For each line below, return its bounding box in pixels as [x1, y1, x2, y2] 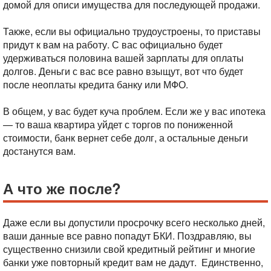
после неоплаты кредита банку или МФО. [3, 77, 188, 91]
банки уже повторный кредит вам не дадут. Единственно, [3, 255, 263, 269]
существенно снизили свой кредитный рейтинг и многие [3, 242, 255, 256]
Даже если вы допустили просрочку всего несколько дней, [3, 215, 265, 229]
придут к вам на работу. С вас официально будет [3, 38, 223, 51]
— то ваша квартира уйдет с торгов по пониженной [3, 117, 233, 131]
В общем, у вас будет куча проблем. [3, 104, 163, 118]
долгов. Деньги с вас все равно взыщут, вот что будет [3, 64, 243, 78]
